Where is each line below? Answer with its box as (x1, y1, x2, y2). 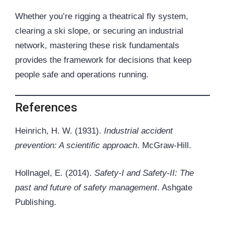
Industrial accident (104, 126, 173, 136)
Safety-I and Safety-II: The (94, 168, 194, 178)
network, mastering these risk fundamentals (15, 41, 179, 51)
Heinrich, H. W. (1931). (15, 126, 104, 136)
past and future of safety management (15, 182, 157, 192)
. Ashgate (157, 182, 192, 192)
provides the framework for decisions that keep (15, 55, 191, 65)
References (15, 100, 77, 115)
